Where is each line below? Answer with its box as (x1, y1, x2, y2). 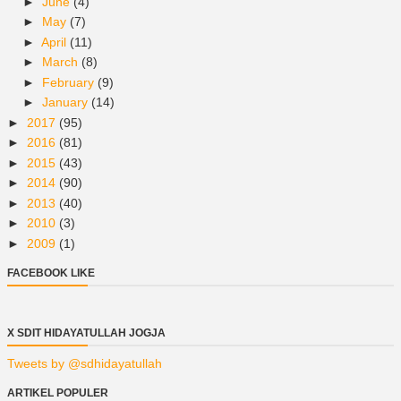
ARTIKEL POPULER (7, 386, 108, 399)
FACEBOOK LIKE (7, 266, 95, 279)
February (41, 74, 98, 90)
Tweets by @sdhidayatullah (7, 355, 162, 371)
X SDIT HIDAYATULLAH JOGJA (7, 326, 166, 339)
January (41, 95, 91, 110)
